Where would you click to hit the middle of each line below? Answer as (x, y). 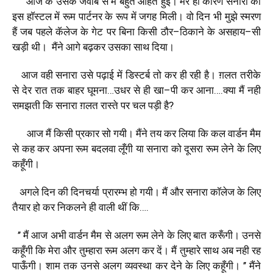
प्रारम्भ (115, 192)
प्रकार (87, 133)
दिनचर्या (85, 192)
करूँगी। (224, 235)
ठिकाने (192, 31)
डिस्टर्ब (137, 75)
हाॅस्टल (39, 16)
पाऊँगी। (27, 265)
